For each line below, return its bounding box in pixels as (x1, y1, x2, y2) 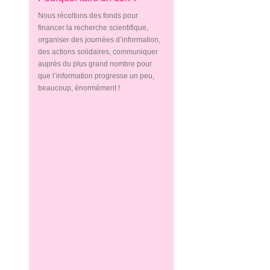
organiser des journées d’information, (38, 36, 161, 44)
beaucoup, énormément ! (38, 84, 121, 92)
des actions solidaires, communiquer (38, 48, 159, 56)
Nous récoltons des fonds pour (38, 11, 139, 20)
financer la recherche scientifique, (38, 24, 149, 32)
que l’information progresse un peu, (38, 72, 155, 80)
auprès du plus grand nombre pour (38, 60, 152, 68)
